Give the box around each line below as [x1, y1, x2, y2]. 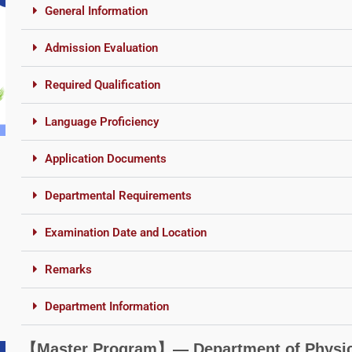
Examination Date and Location [44, 225, 207, 240]
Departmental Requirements [44, 188, 192, 203]
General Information [44, 3, 148, 18]
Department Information [44, 299, 169, 313]
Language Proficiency [44, 114, 159, 129]
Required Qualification [44, 77, 160, 92]
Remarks [44, 262, 92, 277]
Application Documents [44, 151, 167, 166]
